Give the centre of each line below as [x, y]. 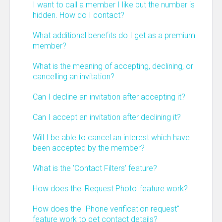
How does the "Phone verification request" [106, 209]
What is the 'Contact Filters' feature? [95, 168]
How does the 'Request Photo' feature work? [110, 189]
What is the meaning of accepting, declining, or [113, 66]
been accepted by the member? [89, 148]
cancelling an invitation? [74, 77]
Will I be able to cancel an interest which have [111, 138]
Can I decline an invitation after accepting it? [109, 97]
